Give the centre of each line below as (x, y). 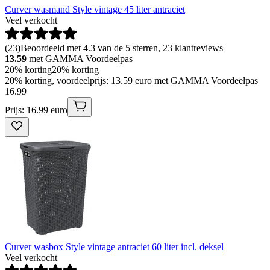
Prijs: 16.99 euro (36, 110)
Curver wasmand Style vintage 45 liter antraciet (95, 10)
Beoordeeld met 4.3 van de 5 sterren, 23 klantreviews (122, 48)
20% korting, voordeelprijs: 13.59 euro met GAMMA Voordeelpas (131, 81)
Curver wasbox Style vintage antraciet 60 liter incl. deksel (114, 247)
